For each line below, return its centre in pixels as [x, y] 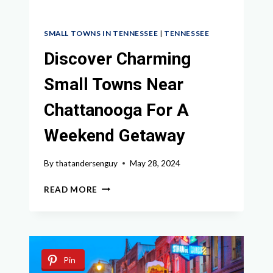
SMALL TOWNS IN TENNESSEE [101, 34]
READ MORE [71, 189]
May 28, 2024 [155, 163]
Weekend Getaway [114, 136]
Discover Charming [117, 59]
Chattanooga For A [116, 110]
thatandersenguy [87, 163]
